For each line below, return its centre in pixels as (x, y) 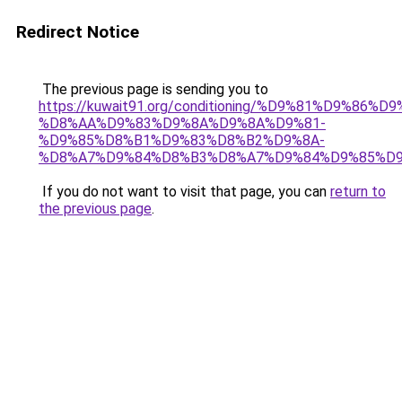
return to (358, 192)
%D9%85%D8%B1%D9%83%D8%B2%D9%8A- (182, 140)
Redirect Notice (78, 32)
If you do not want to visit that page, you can (184, 192)
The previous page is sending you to (153, 89)
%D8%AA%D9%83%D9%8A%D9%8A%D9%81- (182, 123)
